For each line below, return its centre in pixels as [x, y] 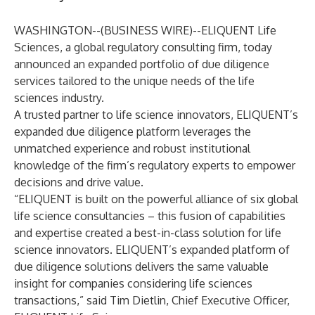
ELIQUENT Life [239, 30]
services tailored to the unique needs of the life [134, 81]
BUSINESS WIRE [147, 30]
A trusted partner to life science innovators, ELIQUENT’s [156, 115]
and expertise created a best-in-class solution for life [148, 233]
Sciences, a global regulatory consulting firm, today [143, 47]
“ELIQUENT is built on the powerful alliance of [132, 199]
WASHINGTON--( [59, 30]
